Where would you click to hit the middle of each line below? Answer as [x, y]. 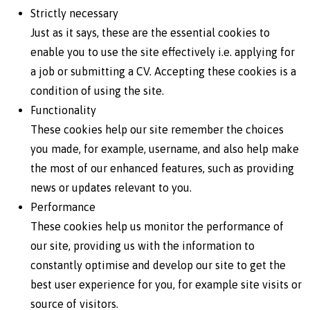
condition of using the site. [97, 91]
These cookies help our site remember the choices [157, 129]
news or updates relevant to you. [111, 188]
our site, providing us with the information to [143, 246]
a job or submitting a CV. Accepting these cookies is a [163, 71]
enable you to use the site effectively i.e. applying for [163, 52]
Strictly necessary [74, 13]
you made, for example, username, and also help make [165, 149]
